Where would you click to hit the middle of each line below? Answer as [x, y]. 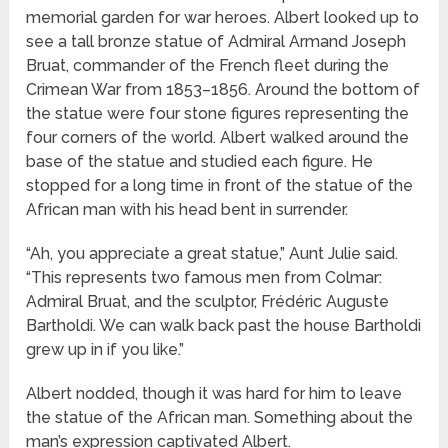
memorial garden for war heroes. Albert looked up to [223, 18]
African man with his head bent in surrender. [187, 210]
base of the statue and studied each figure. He [200, 162]
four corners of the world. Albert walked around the [218, 138]
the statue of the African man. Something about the [220, 418]
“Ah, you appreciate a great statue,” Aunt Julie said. [212, 254]
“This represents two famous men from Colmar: [204, 278]
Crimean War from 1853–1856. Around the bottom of [223, 90]
